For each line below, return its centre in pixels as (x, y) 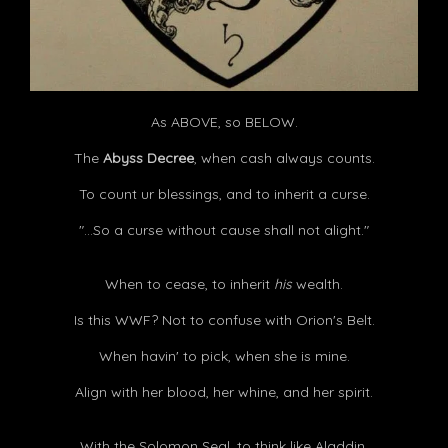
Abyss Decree (148, 158)
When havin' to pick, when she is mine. (224, 356)
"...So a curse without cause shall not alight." (224, 230)
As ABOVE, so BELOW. (224, 122)
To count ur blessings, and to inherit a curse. (224, 194)
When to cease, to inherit (189, 284)
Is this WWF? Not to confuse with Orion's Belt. (224, 320)
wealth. (317, 284)
